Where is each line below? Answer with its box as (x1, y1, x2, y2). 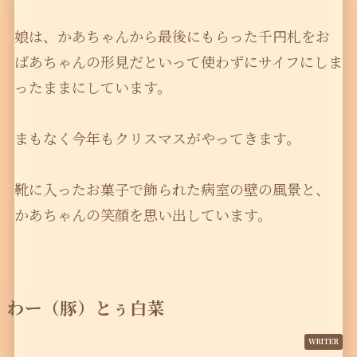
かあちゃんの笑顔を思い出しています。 (14, 204, 272, 226)
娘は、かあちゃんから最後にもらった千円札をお (14, 25, 330, 47)
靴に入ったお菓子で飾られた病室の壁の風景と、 (14, 178, 330, 200)
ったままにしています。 (14, 76, 171, 98)
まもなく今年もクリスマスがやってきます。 (14, 127, 300, 149)
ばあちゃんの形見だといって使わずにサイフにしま (14, 51, 343, 73)
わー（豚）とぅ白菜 (6, 295, 165, 320)
